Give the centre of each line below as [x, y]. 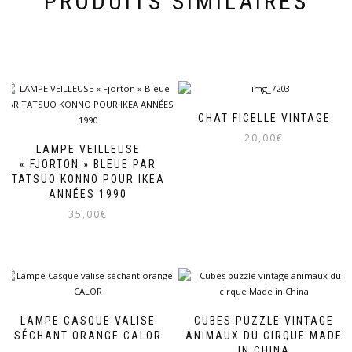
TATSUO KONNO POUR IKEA [88, 179]
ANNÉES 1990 [88, 194]
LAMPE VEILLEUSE [88, 149]
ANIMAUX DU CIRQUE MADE [264, 336]
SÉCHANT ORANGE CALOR [88, 336]
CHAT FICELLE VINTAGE [264, 117]
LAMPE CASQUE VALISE [88, 321]
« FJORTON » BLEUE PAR [88, 164]
